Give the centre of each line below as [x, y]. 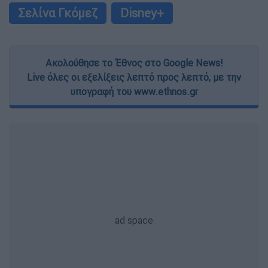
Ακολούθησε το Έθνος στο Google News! [134, 63]
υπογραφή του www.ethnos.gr [134, 92]
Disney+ [142, 13]
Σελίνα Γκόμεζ [58, 13]
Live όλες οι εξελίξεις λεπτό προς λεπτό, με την [134, 77]
